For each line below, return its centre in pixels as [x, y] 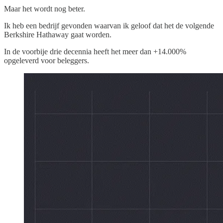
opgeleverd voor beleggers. [47, 61]
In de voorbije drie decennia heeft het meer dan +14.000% [95, 52]
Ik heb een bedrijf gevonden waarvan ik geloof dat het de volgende [109, 26]
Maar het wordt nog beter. [45, 9]
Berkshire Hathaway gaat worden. [58, 35]
